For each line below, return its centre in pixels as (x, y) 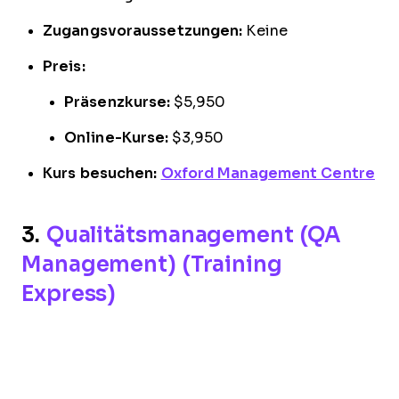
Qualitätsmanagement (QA (193, 235)
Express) (69, 294)
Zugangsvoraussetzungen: (143, 31)
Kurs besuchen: (100, 174)
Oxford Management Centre (268, 174)
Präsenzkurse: (119, 102)
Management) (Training (152, 265)
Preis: (64, 67)
